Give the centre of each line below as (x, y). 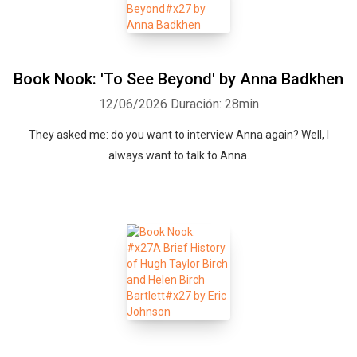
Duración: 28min (214, 104)
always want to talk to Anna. (178, 155)
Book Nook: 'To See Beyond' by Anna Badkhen (178, 79)
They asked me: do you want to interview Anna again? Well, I (178, 135)
